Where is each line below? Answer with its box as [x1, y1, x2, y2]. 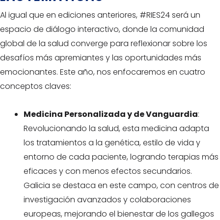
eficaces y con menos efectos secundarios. [24, 165, 192, 177]
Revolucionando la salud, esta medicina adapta [24, 123, 209, 134]
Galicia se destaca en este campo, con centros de [24, 180, 219, 191]
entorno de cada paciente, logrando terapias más [24, 151, 219, 163]
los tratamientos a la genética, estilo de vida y [24, 137, 200, 148]
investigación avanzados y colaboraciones [24, 194, 191, 205]
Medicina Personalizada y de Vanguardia [24, 109, 198, 120]
